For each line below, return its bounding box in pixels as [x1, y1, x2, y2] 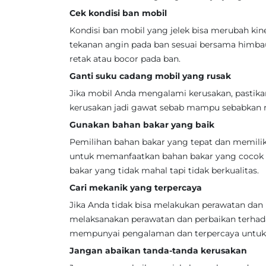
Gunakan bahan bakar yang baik [69, 119, 214, 130]
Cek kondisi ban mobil [69, 8, 167, 18]
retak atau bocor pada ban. [69, 53, 180, 64]
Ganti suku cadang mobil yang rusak [69, 71, 231, 81]
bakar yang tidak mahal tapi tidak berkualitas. [69, 165, 259, 176]
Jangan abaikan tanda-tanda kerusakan [69, 245, 247, 256]
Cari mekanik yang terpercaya [69, 182, 202, 193]
